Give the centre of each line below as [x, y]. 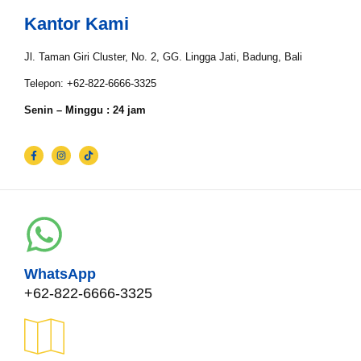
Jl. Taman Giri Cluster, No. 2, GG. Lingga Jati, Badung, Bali [163, 56]
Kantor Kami [77, 23]
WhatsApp [60, 274]
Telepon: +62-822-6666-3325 [90, 83]
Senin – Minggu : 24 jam [85, 110]
